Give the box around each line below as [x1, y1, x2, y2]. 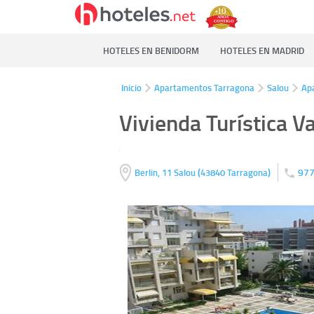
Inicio [121, 81, 142, 94]
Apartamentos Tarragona [154, 81, 254, 94]
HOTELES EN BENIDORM [103, 44, 199, 57]
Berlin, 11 [134, 166, 172, 179]
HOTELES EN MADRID [220, 44, 304, 57]
